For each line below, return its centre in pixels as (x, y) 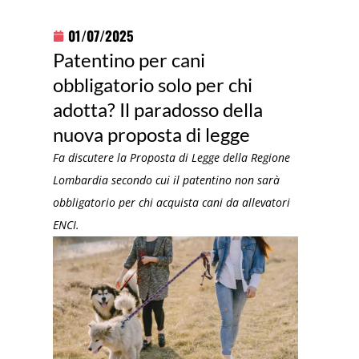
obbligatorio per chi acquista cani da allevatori (172, 202)
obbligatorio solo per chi (153, 84)
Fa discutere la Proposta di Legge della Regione (172, 157)
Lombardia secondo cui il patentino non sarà (167, 179)
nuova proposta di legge (152, 134)
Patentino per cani (129, 59)
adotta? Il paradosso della (158, 109)
